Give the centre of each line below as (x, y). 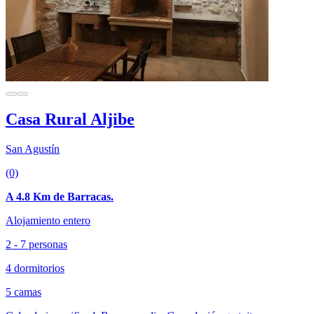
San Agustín (33, 149)
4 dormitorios (35, 268)
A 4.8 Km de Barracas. (60, 197)
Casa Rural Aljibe (70, 120)
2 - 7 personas (36, 245)
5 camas (23, 292)
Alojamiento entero (48, 221)
